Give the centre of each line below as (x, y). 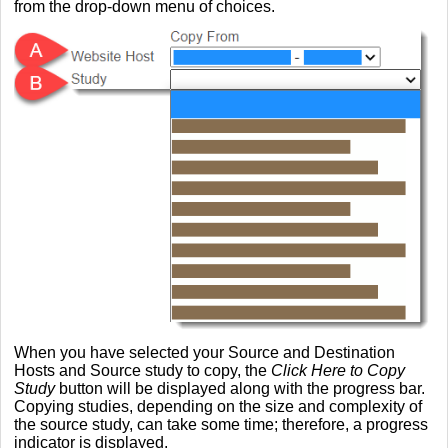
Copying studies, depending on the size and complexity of (218, 406)
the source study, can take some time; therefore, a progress (221, 424)
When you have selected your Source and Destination (204, 352)
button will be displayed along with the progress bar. (240, 388)
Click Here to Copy (338, 370)
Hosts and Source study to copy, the (142, 370)
